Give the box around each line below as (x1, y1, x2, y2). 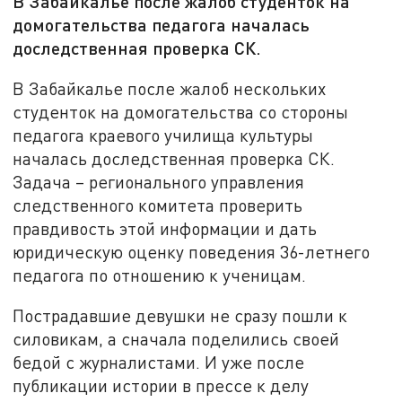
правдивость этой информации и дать (13, 217, 318, 239)
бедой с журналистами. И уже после (13, 352, 305, 373)
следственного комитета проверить (13, 194, 303, 215)
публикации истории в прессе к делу (13, 375, 310, 397)
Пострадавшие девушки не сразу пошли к (13, 305, 348, 327)
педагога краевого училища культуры (13, 124, 314, 145)
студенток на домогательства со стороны (13, 100, 349, 122)
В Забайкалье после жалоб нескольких (13, 77, 327, 99)
